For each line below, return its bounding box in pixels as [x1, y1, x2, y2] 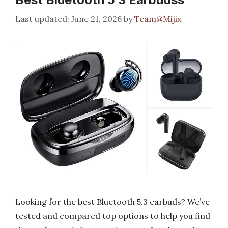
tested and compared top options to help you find [15, 210, 210, 221]
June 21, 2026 [71, 13, 122, 24]
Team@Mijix [134, 13, 181, 24]
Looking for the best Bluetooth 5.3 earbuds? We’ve [15, 196, 210, 207]
